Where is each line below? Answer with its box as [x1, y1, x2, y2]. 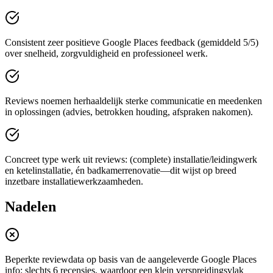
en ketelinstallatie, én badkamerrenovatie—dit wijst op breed [5, 165, 236, 175]
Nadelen [5, 199, 56, 215]
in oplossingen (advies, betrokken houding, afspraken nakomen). [5, 106, 253, 117]
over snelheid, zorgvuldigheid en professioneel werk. [5, 48, 208, 58]
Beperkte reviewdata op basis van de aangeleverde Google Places [5, 254, 257, 265]
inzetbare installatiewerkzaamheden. [5, 175, 143, 186]
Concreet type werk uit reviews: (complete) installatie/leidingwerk [5, 154, 257, 165]
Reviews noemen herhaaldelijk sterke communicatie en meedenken [5, 95, 262, 106]
